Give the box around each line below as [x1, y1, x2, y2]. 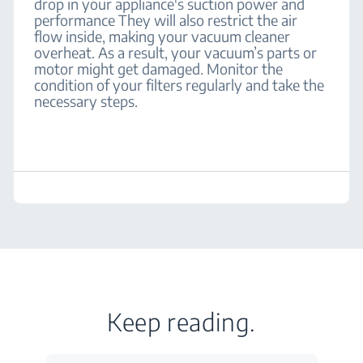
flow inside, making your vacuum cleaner [34, 27, 291, 45]
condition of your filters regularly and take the [34, 75, 325, 94]
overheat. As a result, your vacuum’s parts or [34, 43, 318, 62]
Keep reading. [107, 306, 256, 337]
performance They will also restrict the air [34, 11, 298, 29]
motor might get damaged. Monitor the [34, 59, 284, 78]
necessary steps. [34, 92, 139, 110]
